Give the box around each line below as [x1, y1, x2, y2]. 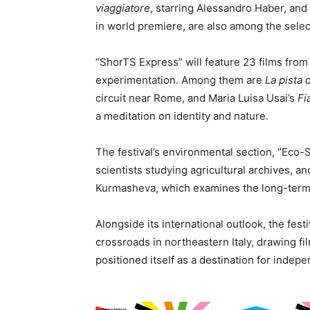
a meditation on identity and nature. [95, 109, 268, 122]
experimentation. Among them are [95, 73, 265, 86]
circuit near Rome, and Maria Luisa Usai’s [95, 91, 298, 104]
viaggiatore [95, 1, 150, 15]
